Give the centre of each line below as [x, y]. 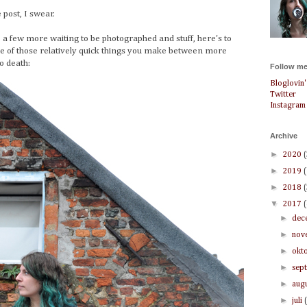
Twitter [283, 95]
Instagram [288, 106]
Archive [284, 136]
